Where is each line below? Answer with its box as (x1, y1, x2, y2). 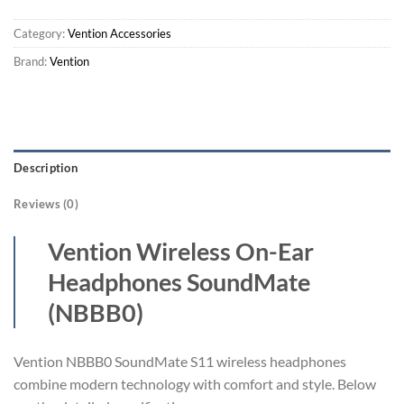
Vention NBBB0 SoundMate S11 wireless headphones (14, 352, 346, 370)
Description (14, 160, 78, 175)
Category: (14, 25, 68, 41)
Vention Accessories (68, 25, 171, 41)
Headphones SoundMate (48, 266, 310, 297)
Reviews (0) (14, 196, 78, 211)
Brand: (14, 53, 50, 69)
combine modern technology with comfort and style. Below (14, 374, 376, 392)
